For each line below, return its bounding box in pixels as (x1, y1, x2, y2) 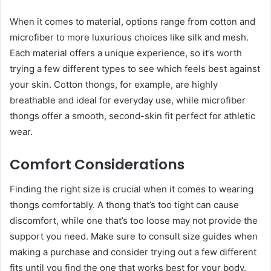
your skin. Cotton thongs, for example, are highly (10, 79, 218, 91)
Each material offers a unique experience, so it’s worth (10, 47, 242, 59)
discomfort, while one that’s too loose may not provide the (10, 214, 258, 226)
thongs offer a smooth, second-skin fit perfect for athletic (10, 110, 255, 122)
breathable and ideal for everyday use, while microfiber (10, 94, 246, 106)
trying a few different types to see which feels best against (10, 63, 260, 75)
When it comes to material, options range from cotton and (10, 16, 255, 28)
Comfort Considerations (10, 155, 184, 175)
